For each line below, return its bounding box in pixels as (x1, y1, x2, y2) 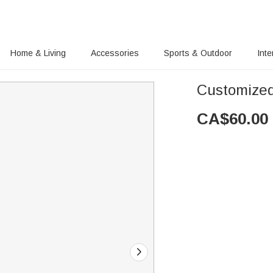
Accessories (91, 48, 139, 58)
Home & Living (10, 48, 66, 58)
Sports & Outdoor (164, 48, 232, 58)
